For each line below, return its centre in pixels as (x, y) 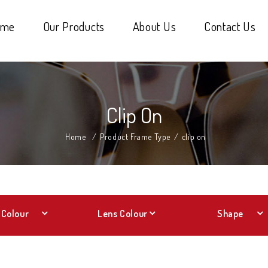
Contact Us (230, 26)
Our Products (74, 26)
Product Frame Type (135, 137)
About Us (154, 26)
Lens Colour (123, 214)
